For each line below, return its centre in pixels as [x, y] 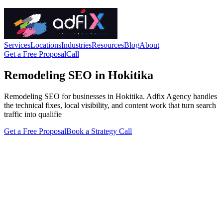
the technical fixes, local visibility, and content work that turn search [110, 105]
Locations [46, 45]
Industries [76, 45]
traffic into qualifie [33, 114]
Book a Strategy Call [99, 131]
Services [17, 45]
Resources [108, 45]
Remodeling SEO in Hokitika [79, 75]
